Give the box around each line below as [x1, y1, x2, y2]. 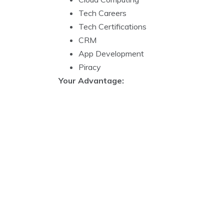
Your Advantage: [58, 75, 124, 85]
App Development [78, 48, 144, 58]
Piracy [78, 62, 101, 72]
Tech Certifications [78, 21, 146, 31]
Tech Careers [78, 8, 126, 18]
